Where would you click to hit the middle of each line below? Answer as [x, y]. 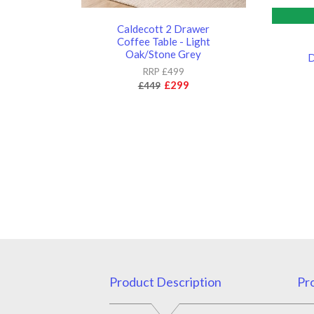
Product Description [165, 281]
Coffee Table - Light [163, 41]
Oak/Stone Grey [164, 54]
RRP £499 [163, 71]
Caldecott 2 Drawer [164, 28]
